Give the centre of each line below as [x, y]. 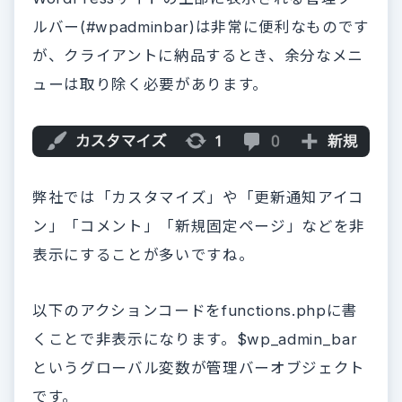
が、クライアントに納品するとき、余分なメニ [198, 56]
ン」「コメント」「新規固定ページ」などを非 [199, 227]
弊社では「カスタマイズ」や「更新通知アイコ [198, 198]
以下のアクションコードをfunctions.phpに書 [195, 311]
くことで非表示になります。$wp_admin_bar [195, 340]
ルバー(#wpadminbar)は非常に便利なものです [201, 27]
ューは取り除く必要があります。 [150, 84]
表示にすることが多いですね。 [144, 255]
